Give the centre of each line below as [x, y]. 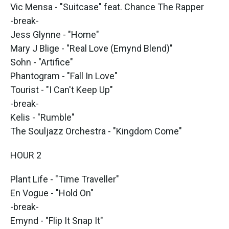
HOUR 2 [26, 155]
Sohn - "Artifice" [42, 62]
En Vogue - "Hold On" [52, 193]
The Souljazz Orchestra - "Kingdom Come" [96, 131]
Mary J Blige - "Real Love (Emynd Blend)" [91, 48]
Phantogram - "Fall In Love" [64, 76]
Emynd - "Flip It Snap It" [57, 221]
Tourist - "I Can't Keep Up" [62, 90]
